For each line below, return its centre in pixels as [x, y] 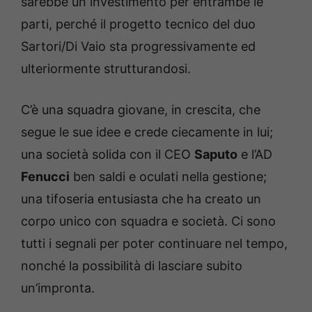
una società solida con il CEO [108, 154]
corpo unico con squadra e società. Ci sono [148, 221]
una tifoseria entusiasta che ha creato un [141, 199]
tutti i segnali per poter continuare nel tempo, [154, 243]
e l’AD [255, 154]
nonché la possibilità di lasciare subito [132, 266]
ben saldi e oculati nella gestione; [168, 177]
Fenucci [45, 177]
